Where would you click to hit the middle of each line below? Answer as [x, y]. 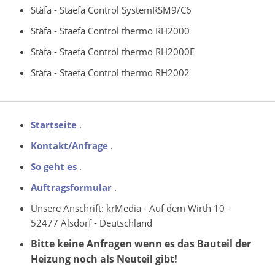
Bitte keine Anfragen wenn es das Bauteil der [141, 243]
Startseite [54, 124]
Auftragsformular [71, 187]
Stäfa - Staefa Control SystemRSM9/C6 [111, 10]
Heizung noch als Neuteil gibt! [104, 259]
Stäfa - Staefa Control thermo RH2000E [113, 51]
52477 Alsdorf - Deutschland [91, 223]
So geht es [54, 166]
